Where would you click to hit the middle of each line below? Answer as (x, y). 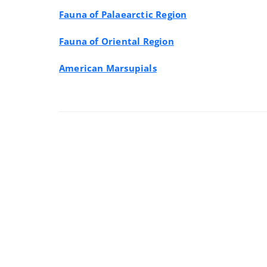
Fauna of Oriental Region (117, 41)
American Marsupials (108, 68)
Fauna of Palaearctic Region (123, 14)
